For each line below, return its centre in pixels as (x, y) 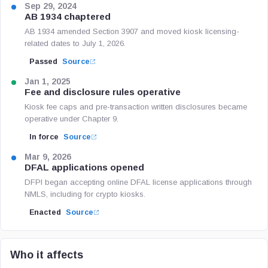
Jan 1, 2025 (48, 82)
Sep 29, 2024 (51, 6)
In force (44, 137)
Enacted (45, 212)
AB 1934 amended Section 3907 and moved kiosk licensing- (132, 31)
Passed (43, 62)
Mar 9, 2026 (48, 157)
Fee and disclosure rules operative (103, 92)
